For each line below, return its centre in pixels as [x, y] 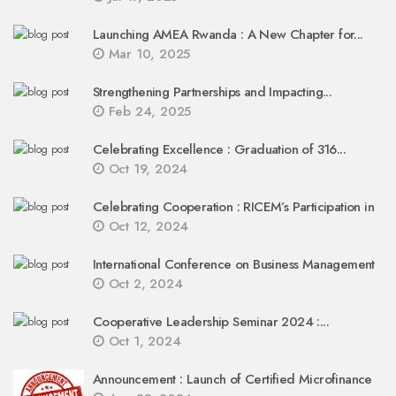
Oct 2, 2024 [143, 284]
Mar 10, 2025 [147, 54]
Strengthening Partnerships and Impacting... [213, 92]
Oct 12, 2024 [146, 226]
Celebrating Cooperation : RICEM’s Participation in [233, 207]
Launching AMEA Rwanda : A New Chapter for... [228, 34]
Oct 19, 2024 [146, 169]
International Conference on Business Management [234, 264]
